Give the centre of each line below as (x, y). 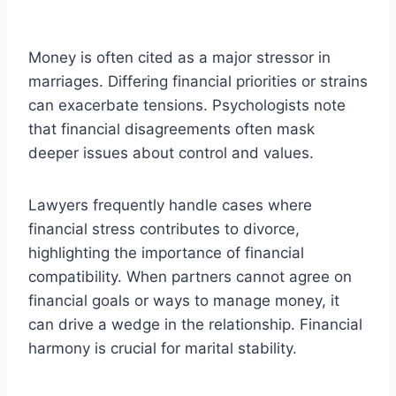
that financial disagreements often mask (171, 129)
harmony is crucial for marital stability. (163, 349)
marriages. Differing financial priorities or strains (198, 82)
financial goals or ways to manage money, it (184, 301)
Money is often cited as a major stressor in (179, 58)
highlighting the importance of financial (166, 253)
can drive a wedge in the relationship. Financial (195, 325)
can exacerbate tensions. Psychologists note (187, 106)
